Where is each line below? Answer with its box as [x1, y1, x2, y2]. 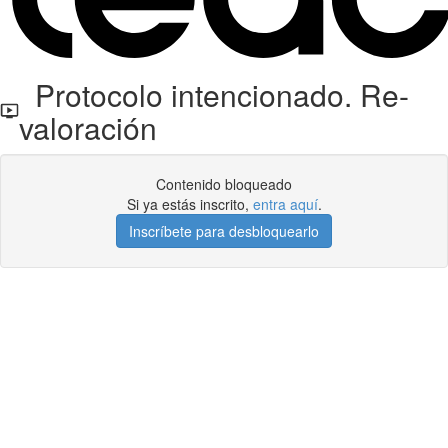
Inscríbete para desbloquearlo [129, 221, 319, 241]
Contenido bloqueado [156, 174, 292, 194]
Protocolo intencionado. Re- [19, 73, 410, 116]
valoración [19, 106, 158, 149]
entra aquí [252, 194, 318, 214]
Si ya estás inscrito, [126, 194, 253, 214]
